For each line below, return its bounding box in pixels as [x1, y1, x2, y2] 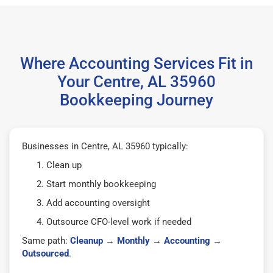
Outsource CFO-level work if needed [46, 216, 191, 227]
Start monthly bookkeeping [46, 178, 156, 190]
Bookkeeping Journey [60, 90, 213, 109]
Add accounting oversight [46, 197, 150, 208]
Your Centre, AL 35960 [57, 72, 216, 91]
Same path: [22, 235, 70, 246]
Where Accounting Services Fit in [20, 54, 253, 73]
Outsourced [22, 247, 69, 259]
